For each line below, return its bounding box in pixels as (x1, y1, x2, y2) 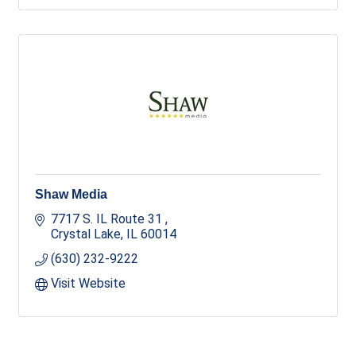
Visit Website (51, 275, 126, 291)
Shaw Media (35, 187, 107, 201)
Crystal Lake (51, 226, 121, 242)
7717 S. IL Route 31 (51, 211, 165, 226)
